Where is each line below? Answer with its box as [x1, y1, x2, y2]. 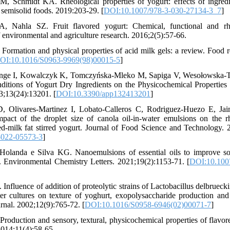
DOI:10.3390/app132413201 [56, 89, 150, 98]
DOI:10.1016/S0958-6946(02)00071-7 [85, 200, 211, 209]
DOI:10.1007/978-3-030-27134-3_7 [104, 6, 221, 15]
